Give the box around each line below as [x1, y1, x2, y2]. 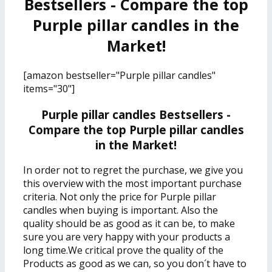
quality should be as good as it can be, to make [23, 217, 235, 231]
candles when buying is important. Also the [23, 203, 218, 217]
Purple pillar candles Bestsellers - [41, 106, 231, 122]
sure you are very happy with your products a [23, 230, 230, 244]
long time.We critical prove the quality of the [23, 243, 223, 257]
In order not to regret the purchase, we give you [23, 163, 243, 177]
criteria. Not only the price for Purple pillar [23, 190, 216, 204]
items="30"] [23, 81, 75, 95]
